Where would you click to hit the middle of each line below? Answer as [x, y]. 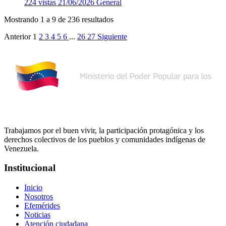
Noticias [37, 214]
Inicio [33, 187]
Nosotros [39, 196]
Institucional [30, 168]
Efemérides [42, 205]
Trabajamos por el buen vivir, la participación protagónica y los [104, 130]
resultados [97, 19]
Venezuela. [21, 148]
